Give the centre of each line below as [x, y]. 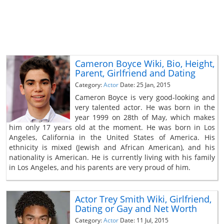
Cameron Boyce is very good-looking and [145, 97]
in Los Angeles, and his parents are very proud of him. [100, 167]
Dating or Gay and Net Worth [136, 209]
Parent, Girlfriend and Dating [135, 73]
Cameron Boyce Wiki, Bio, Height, [144, 64]
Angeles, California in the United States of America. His [112, 137]
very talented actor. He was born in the [145, 107]
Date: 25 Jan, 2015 [145, 85]
